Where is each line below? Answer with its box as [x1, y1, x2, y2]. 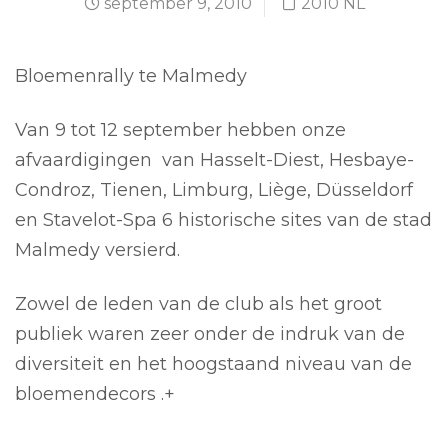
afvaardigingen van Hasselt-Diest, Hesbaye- [15, 149, 414, 172]
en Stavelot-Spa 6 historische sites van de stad [15, 209, 432, 232]
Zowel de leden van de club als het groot [15, 293, 382, 316]
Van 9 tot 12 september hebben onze [15, 119, 346, 142]
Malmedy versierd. [15, 239, 180, 262]
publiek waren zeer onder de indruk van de [15, 323, 405, 346]
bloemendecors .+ [15, 383, 175, 406]
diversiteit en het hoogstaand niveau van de [15, 353, 412, 376]
